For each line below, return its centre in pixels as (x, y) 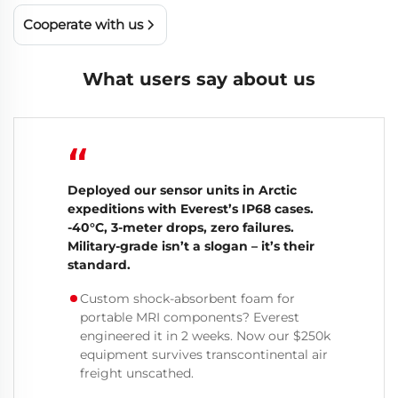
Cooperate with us (83, 24)
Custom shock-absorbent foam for (187, 298)
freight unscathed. (137, 373)
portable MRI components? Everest (190, 317)
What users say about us (199, 79)
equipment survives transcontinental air (204, 354)
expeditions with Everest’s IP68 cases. (191, 208)
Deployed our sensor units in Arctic (182, 190)
